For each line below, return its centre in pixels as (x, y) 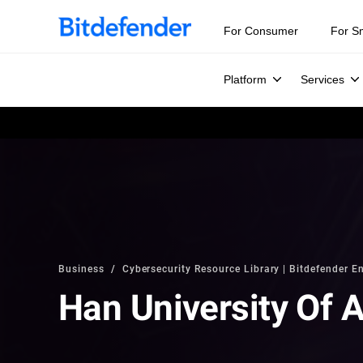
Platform (245, 79)
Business (81, 268)
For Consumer (261, 31)
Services (322, 79)
